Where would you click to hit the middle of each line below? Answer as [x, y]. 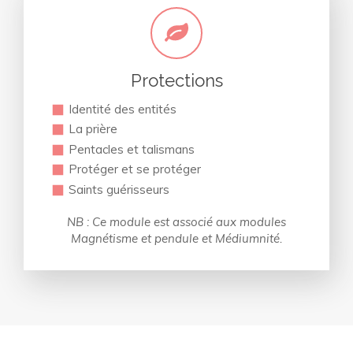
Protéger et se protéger [135, 169]
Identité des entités [123, 109]
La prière [95, 129]
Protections [176, 80]
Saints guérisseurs [119, 189]
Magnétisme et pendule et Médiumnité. [176, 238]
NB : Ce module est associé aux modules [176, 221]
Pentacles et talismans [132, 149]
